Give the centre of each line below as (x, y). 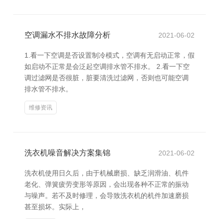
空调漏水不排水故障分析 (67, 35)
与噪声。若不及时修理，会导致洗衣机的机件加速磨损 (107, 196)
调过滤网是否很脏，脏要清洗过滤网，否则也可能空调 (107, 78)
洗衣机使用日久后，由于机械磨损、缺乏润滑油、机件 (107, 173)
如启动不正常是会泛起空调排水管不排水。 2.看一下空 (107, 66)
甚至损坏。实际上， (55, 207)
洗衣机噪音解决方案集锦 (67, 153)
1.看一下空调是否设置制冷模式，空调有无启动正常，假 (109, 55)
